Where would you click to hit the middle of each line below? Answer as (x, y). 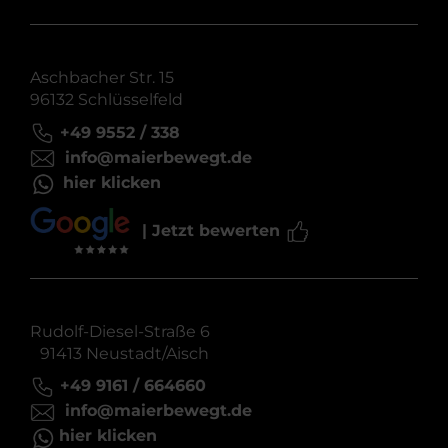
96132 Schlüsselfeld (106, 100)
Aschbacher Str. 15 (107, 78)
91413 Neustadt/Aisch (119, 353)
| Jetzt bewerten (213, 231)
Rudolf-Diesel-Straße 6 (120, 331)
